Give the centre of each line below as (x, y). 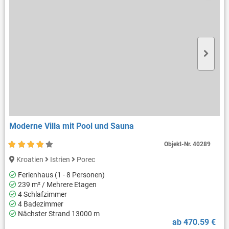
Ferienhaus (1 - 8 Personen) (60, 175)
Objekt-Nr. (179, 144)
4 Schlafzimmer (41, 194)
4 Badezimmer (40, 204)
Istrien (60, 159)
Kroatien (30, 159)
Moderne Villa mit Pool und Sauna (71, 126)
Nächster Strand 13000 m (58, 214)
